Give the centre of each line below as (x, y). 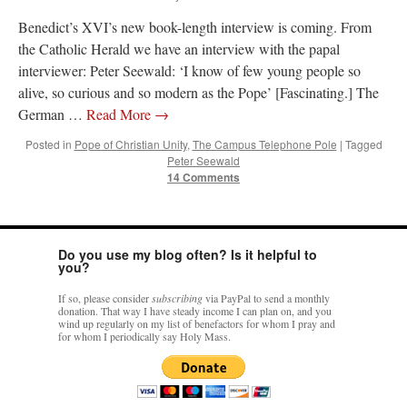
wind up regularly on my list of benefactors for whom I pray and (197, 324)
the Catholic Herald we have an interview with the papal (179, 49)
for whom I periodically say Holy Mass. (144, 337)
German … (52, 114)
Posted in (48, 144)
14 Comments (203, 178)
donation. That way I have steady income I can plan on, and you (195, 311)
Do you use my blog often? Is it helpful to (188, 255)
